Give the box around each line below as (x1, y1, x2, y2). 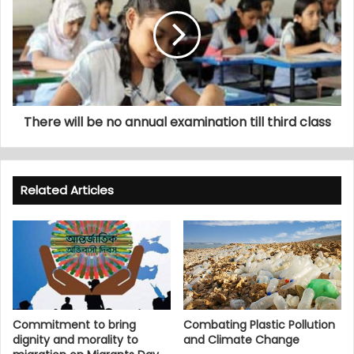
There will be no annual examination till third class (23, 112, 331, 131)
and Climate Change (183, 331, 299, 348)
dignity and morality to (13, 331, 138, 348)
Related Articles (21, 181, 114, 198)
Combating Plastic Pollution (183, 316, 335, 333)
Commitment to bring (13, 316, 136, 333)
